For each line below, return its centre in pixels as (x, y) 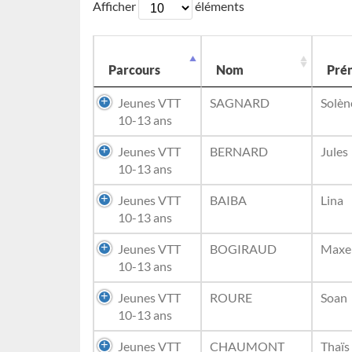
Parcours (134, 70)
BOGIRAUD (243, 249)
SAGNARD (240, 103)
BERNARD (239, 151)
